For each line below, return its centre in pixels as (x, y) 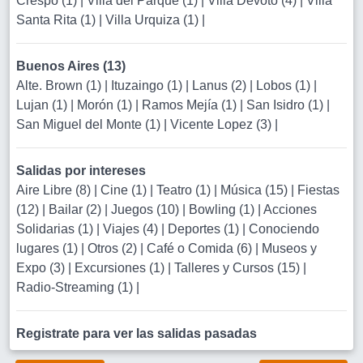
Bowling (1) (223, 209)
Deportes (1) (205, 229)
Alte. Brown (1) (60, 85)
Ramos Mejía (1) (191, 105)
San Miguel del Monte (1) (90, 124)
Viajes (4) (132, 229)
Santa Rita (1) (58, 20)
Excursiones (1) (121, 268)
